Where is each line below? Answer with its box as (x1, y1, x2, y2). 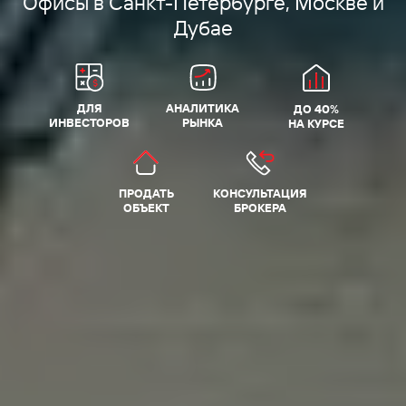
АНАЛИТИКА (166, 101, 240, 116)
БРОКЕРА (233, 200, 286, 216)
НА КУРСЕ (288, 116, 345, 131)
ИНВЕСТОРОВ (49, 115, 130, 130)
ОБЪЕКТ (122, 200, 169, 216)
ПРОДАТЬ (118, 186, 174, 201)
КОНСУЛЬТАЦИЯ (212, 186, 307, 201)
